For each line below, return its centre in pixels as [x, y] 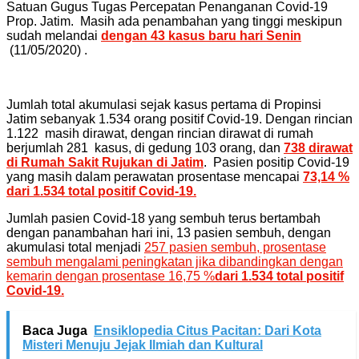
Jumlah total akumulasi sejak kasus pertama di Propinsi [164, 104]
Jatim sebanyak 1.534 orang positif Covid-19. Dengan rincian [179, 119]
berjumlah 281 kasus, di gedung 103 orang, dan [145, 147]
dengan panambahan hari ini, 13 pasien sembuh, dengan [169, 232]
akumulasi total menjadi [75, 247]
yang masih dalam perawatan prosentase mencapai [155, 176]
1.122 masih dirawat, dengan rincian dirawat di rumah [160, 133]
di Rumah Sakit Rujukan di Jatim [105, 162]
